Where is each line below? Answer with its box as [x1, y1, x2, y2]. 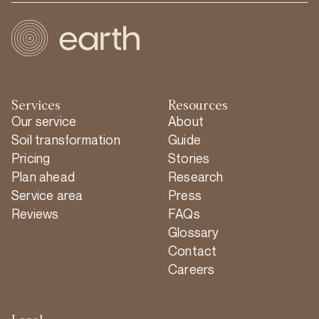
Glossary [168, 224, 219, 240]
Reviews [11, 205, 59, 221]
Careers [168, 261, 215, 277]
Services [11, 98, 61, 113]
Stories [168, 150, 210, 166]
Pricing [11, 150, 51, 166]
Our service [11, 113, 77, 129]
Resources [168, 98, 228, 113]
